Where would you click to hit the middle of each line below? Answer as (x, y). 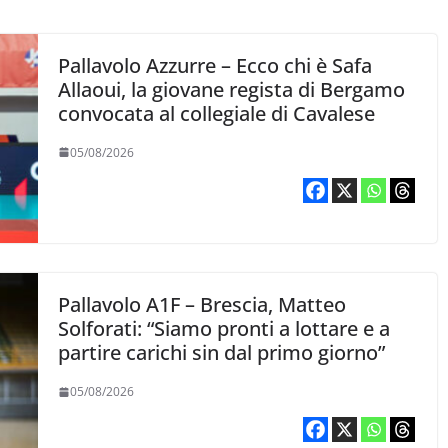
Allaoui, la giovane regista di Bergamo (232, 89)
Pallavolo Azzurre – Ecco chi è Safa (215, 65)
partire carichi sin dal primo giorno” (222, 353)
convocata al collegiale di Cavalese (217, 113)
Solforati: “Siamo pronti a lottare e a (224, 329)
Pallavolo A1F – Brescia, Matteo (202, 305)
